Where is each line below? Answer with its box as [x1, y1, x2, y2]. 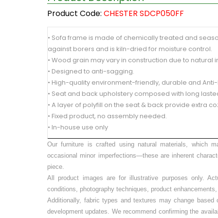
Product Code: [47, 8, 104, 19]
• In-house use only [48, 123, 108, 132]
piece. [47, 163, 64, 171]
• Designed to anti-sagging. [48, 67, 134, 76]
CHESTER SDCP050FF [104, 8, 184, 19]
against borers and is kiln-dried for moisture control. [48, 44, 212, 54]
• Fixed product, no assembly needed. [48, 111, 167, 121]
